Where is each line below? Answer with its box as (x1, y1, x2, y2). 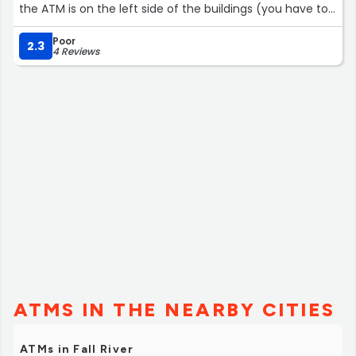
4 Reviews (52, 44, 99, 58)
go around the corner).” (19, 17, 150, 34)
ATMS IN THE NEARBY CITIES (14, 297, 335, 321)
